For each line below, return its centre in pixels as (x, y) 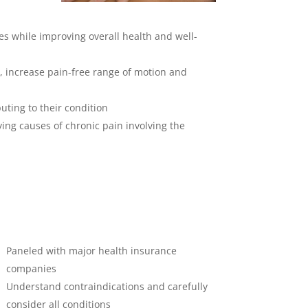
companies (31, 269)
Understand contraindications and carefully (107, 287)
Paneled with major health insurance (91, 251)
